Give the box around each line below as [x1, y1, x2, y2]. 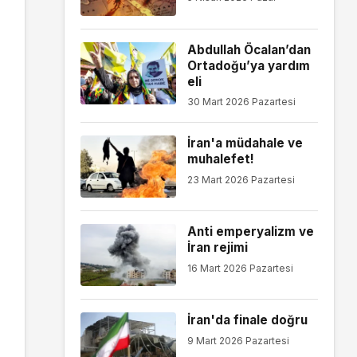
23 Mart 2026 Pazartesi [186, 173, 295, 186]
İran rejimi [186, 240, 248, 256]
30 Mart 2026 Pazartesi [186, 96, 296, 108]
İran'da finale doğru [186, 312, 308, 328]
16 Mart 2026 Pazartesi [186, 261, 293, 274]
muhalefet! [186, 151, 254, 167]
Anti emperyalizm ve [186, 224, 314, 240]
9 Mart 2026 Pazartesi [186, 334, 289, 347]
